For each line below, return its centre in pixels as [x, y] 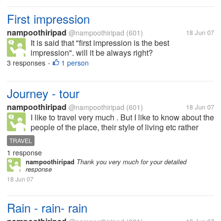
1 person [75, 63]
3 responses [27, 63]
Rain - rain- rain [47, 207]
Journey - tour [43, 93]
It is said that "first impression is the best [100, 43]
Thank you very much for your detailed [130, 162]
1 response [24, 152]
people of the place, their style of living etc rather [114, 127]
